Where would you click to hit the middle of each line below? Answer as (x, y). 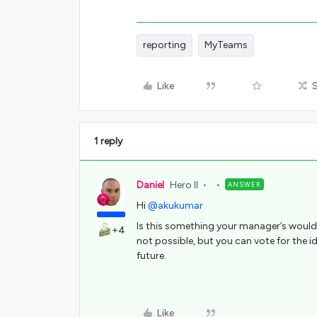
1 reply (108, 141)
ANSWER (244, 184)
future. (151, 256)
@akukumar (175, 206)
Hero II (184, 185)
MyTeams (226, 45)
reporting (165, 45)
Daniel (150, 185)
